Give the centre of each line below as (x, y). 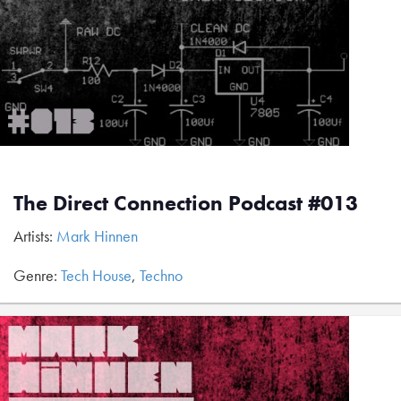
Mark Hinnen (97, 236)
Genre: (37, 275)
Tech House (96, 275)
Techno (161, 275)
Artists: (35, 236)
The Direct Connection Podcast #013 (186, 203)
